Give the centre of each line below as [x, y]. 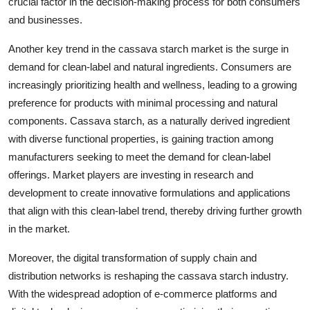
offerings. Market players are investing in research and [131, 175]
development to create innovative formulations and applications [149, 193]
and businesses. [45, 20]
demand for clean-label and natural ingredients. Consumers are [150, 67]
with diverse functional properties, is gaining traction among [141, 139]
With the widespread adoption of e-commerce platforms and [143, 294]
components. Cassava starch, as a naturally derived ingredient [149, 121]
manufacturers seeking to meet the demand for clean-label [139, 157]
